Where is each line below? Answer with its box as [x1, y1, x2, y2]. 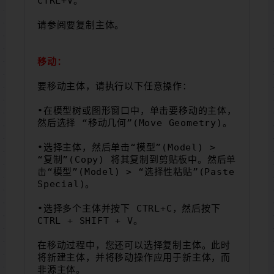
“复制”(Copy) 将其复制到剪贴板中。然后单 [37, 154, 237, 165]
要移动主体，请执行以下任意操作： [37, 80, 192, 92]
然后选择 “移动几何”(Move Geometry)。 [37, 117, 232, 128]
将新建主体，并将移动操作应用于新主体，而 [37, 251, 231, 263]
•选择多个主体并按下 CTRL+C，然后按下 [37, 202, 221, 214]
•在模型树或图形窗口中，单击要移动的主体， [37, 105, 237, 116]
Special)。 [37, 178, 95, 190]
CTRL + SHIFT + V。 [37, 215, 143, 226]
